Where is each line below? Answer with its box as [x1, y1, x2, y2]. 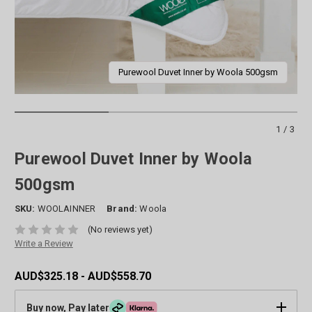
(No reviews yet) [87, 224, 153, 235]
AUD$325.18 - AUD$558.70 [14, 270, 151, 283]
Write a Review [14, 238, 73, 249]
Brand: [107, 203, 138, 214]
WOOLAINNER [37, 203, 96, 214]
